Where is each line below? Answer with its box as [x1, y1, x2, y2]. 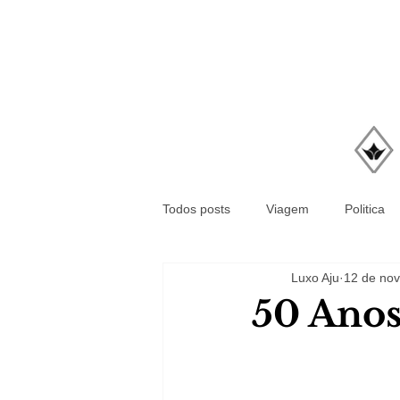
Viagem [266, 201, 309, 216]
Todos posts [162, 201, 230, 216]
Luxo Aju [291, 270, 339, 285]
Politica [345, 201, 385, 216]
